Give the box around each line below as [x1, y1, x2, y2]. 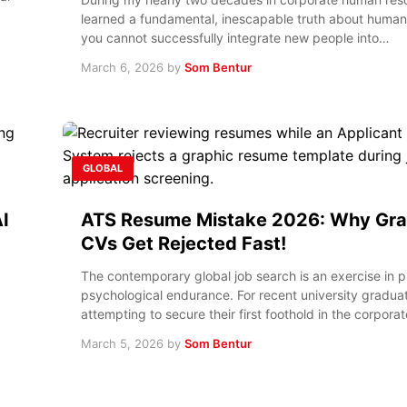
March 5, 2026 [81, 335, 164, 351]
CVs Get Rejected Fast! [81, 232, 286, 254]
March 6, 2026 [81, 59, 164, 74]
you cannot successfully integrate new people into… [81, 29, 390, 45]
